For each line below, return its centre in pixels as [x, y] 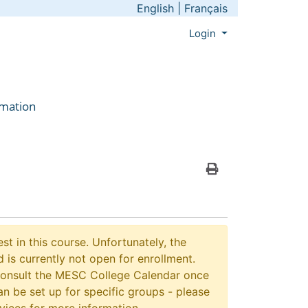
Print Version [245, 185]
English [155, 8]
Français [206, 8]
